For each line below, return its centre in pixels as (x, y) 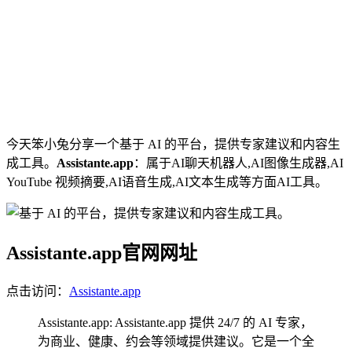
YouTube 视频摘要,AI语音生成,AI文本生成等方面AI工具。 (167, 181)
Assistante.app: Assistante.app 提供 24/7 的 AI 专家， (175, 322)
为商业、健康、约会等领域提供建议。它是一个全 (176, 341)
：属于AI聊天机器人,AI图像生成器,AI (238, 163)
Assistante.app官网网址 (102, 253)
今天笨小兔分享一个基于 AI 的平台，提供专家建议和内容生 (173, 144)
